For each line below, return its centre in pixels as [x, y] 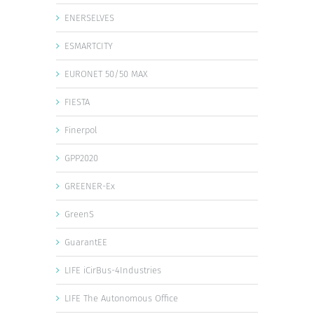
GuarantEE [86, 242]
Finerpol [81, 130]
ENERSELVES [89, 18]
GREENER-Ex [90, 186]
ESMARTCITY [89, 46]
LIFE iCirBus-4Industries [113, 270]
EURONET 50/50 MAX [106, 74]
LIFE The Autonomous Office [121, 298]
